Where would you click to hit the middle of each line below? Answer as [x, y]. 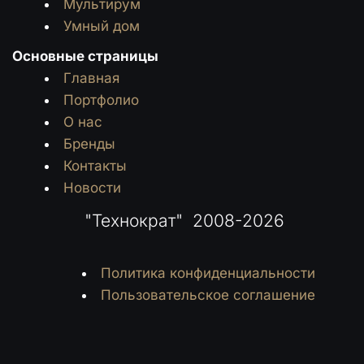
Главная [91, 78]
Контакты [95, 166]
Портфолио [101, 100]
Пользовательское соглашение [208, 295]
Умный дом [102, 26]
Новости [92, 188]
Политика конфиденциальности [208, 273]
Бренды [89, 144]
